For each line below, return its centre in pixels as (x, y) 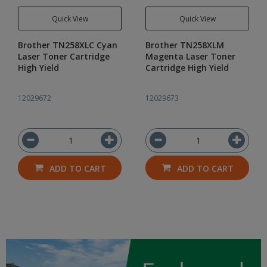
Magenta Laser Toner (190, 56)
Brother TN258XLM (185, 45)
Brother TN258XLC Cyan (68, 45)
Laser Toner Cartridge (64, 56)
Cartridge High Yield (187, 68)
